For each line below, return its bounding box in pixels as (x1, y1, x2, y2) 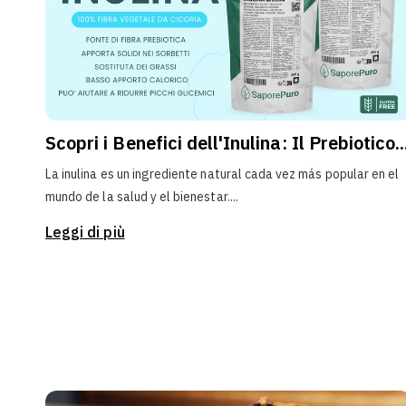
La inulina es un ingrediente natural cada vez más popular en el (45, 166, 400, 183)
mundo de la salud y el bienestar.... (45, 188, 238, 206)
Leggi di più (45, 223, 125, 242)
